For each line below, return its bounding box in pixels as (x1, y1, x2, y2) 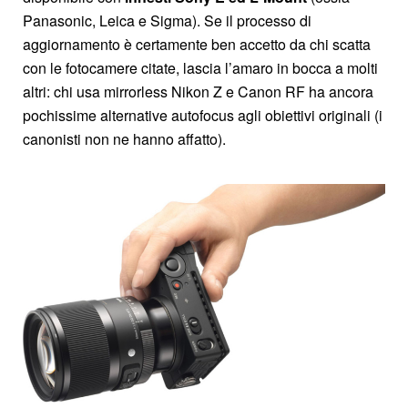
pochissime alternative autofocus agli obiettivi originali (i (23, 104, 382, 126)
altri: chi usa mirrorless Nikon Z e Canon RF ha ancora (23, 80, 373, 102)
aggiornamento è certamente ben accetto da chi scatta (23, 33, 371, 55)
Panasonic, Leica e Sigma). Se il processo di (23, 9, 311, 31)
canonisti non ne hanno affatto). (23, 127, 226, 149)
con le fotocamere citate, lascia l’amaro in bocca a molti (23, 56, 378, 78)
